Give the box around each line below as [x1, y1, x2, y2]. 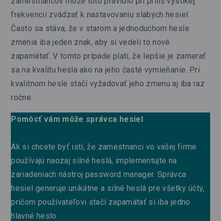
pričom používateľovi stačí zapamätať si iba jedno [11, 197, 190, 207]
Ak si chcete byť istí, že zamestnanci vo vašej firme [11, 142, 197, 151]
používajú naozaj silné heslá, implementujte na [11, 155, 177, 165]
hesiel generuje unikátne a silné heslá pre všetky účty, [11, 183, 205, 193]
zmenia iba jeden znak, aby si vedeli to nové [11, 37, 170, 47]
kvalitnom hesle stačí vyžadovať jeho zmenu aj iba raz [11, 78, 205, 88]
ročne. [11, 92, 33, 102]
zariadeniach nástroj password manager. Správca [11, 169, 186, 179]
